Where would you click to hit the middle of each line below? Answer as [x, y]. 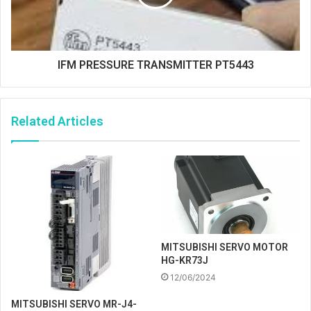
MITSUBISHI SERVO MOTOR [225, 247]
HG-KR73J [185, 260]
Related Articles [57, 121]
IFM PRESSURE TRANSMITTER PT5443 [155, 65]
